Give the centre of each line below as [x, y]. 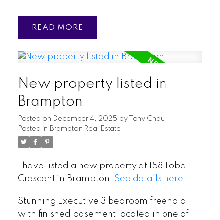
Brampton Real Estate [85, 129]
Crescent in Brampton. [66, 179]
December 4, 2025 [85, 119]
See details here [149, 179]
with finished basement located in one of [103, 214]
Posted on [35, 119]
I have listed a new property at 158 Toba [102, 166]
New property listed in [92, 84]
